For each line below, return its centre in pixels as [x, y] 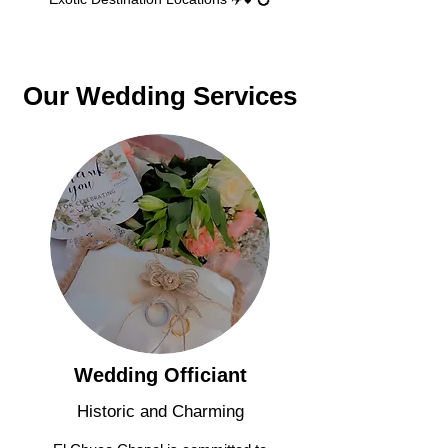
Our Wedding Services [160, 95]
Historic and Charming [160, 411]
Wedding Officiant [160, 374]
